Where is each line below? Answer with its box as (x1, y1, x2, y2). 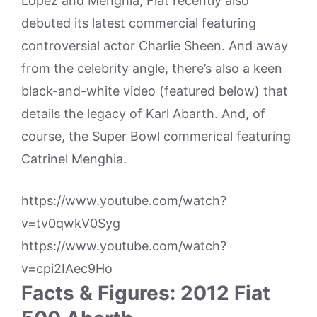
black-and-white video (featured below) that (21, 83, 288, 98)
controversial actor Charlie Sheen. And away (21, 38, 288, 53)
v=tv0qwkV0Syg (21, 216, 120, 231)
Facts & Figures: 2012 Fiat (21, 281, 270, 305)
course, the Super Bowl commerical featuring (21, 129, 291, 144)
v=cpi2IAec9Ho (21, 261, 113, 276)
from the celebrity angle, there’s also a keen (21, 61, 282, 76)
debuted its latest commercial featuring (21, 16, 256, 30)
